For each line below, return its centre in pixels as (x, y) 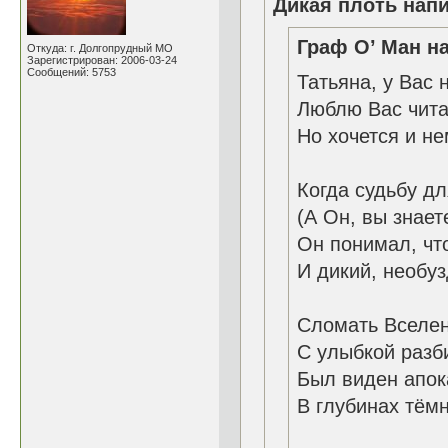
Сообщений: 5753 (71, 72)
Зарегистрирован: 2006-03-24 (102, 60)
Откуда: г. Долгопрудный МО (100, 48)
